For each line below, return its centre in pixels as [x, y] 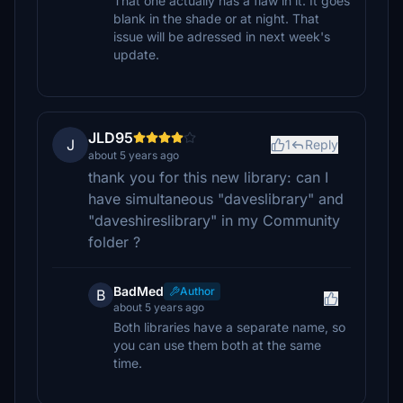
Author [197, 291]
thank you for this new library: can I [208, 177]
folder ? [114, 242]
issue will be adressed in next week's [222, 36]
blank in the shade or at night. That [216, 18]
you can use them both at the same [217, 345]
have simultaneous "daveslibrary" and [216, 199]
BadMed [139, 291]
